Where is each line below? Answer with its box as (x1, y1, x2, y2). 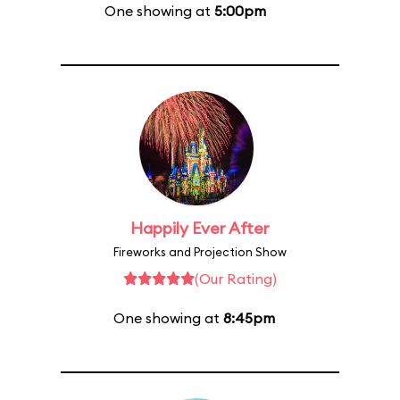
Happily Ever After (130, 218, 270, 238)
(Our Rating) (195, 270, 277, 287)
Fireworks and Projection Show (113, 245, 287, 259)
